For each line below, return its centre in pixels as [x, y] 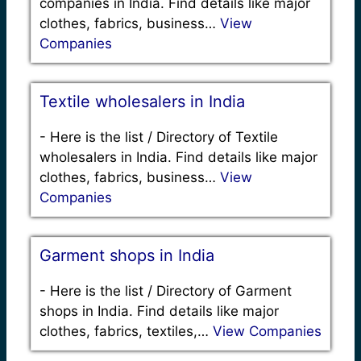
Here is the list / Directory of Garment [171, 290]
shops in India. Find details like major [159, 311]
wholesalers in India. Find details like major [178, 157]
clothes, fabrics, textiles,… [126, 331]
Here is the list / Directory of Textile [164, 137]
